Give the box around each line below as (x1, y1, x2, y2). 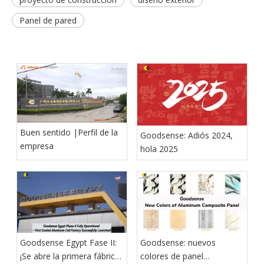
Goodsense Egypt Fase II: (20, 237, 117, 249)
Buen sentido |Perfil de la (20, 126, 118, 138)
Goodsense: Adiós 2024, (140, 129, 233, 141)
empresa (20, 140, 54, 151)
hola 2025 (140, 143, 178, 154)
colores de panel (140, 250, 203, 262)
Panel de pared (19, 15, 77, 26)
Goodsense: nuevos (140, 237, 216, 249)
